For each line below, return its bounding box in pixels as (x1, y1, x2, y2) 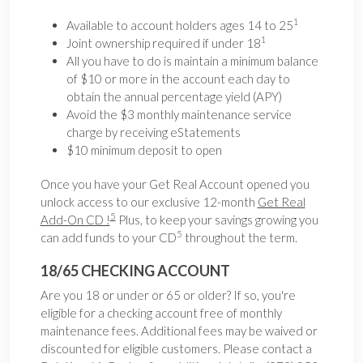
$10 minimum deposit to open (66, 142, 222, 157)
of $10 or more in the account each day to (66, 70, 290, 86)
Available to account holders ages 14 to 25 (66, 17, 293, 32)
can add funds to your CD (40, 229, 177, 245)
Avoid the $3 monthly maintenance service (66, 106, 292, 122)
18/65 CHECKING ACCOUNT (40, 261, 230, 280)
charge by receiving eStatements (66, 124, 241, 139)
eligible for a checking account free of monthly (40, 305, 282, 320)
